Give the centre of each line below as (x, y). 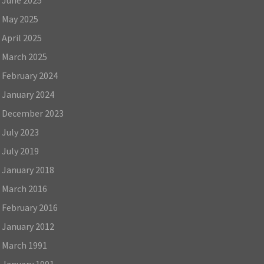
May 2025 (20, 19)
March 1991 (24, 245)
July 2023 (20, 132)
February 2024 (29, 75)
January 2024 (28, 94)
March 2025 (24, 56)
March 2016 (24, 188)
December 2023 (32, 113)
